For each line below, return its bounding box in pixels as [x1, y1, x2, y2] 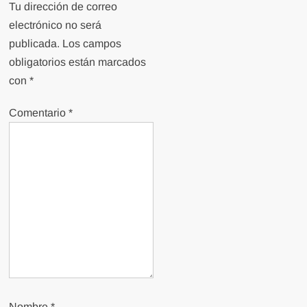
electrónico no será [9, 19, 102, 31]
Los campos [62, 37, 122, 49]
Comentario [9, 106, 69, 119]
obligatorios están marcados [9, 56, 147, 68]
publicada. [9, 37, 60, 49]
